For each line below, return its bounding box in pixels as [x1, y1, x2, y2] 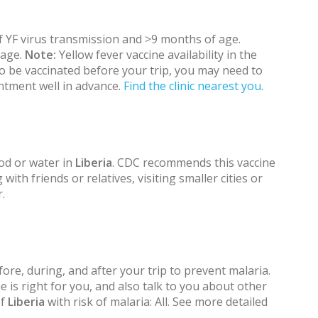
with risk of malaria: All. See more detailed [45, 293, 268, 309]
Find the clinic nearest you [124, 77, 261, 94]
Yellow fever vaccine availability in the [56, 46, 257, 62]
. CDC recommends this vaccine [112, 154, 275, 170]
